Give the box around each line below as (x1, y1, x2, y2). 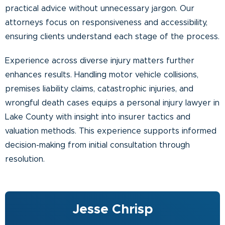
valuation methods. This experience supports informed (5, 127, 216, 135)
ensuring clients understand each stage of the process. (5, 32, 219, 41)
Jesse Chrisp (72, 202, 153, 216)
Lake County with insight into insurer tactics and (5, 113, 190, 121)
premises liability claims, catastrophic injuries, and (5, 84, 193, 93)
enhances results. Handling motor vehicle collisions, (5, 70, 198, 79)
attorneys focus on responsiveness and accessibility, (5, 18, 207, 27)
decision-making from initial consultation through (5, 141, 190, 149)
